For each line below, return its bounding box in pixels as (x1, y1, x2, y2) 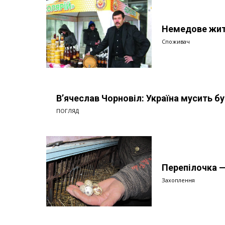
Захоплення (162, 176, 195, 184)
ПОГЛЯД (56, 107, 79, 115)
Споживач (162, 38, 190, 45)
